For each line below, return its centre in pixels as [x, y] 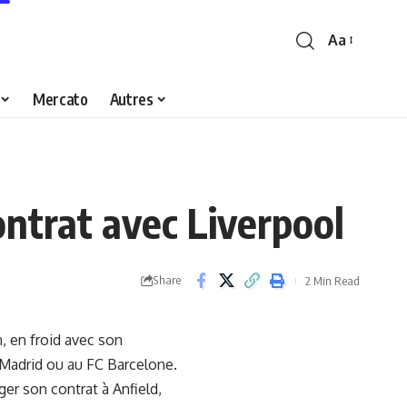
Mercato [60, 99]
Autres [131, 99]
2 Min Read [333, 280]
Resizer [351, 76]
